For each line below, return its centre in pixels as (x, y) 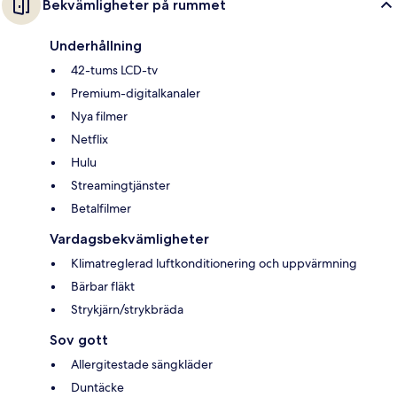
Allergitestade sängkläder (142, 365)
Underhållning (96, 46)
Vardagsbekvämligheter (129, 239)
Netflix (90, 140)
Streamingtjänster (121, 186)
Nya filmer (99, 117)
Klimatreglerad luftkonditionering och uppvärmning (214, 264)
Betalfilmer (101, 209)
